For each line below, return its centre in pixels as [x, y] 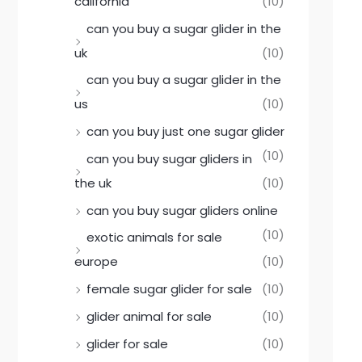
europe [96, 262]
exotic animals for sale [154, 238]
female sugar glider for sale [169, 289]
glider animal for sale [149, 316]
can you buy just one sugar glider [185, 132]
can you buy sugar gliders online [182, 210]
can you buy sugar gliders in [169, 158]
